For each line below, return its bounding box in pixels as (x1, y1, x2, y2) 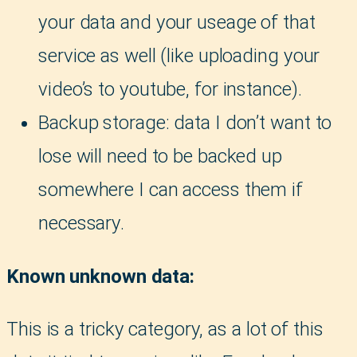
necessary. (38, 212, 125, 235)
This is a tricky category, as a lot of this (6, 317, 324, 340)
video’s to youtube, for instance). (38, 78, 302, 101)
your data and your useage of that (38, 11, 316, 34)
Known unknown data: (6, 265, 195, 288)
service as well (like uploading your (38, 45, 320, 68)
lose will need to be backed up (38, 145, 282, 168)
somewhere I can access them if (38, 178, 303, 202)
